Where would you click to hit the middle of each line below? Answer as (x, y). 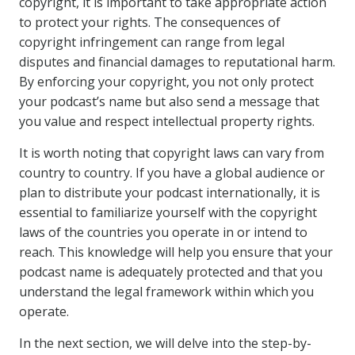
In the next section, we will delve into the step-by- (165, 343)
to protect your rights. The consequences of (150, 22)
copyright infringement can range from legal (152, 42)
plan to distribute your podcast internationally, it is (170, 193)
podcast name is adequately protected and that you (171, 272)
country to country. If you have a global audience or (172, 173)
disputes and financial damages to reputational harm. (177, 62)
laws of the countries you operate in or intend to (163, 232)
